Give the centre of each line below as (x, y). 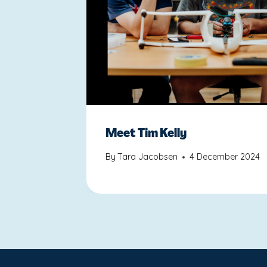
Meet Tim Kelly (146, 133)
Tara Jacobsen (148, 157)
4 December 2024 (225, 157)
